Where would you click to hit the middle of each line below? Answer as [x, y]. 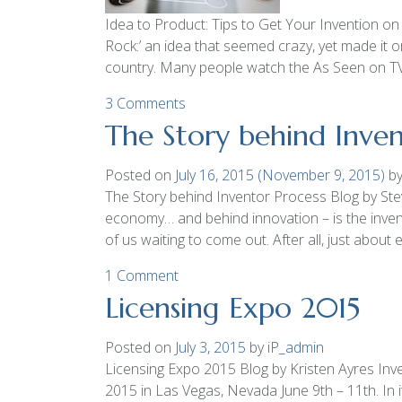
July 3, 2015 [210, 347]
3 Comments [145, 103]
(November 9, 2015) [321, 175]
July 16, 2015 [214, 175]
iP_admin [294, 347]
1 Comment [142, 275]
